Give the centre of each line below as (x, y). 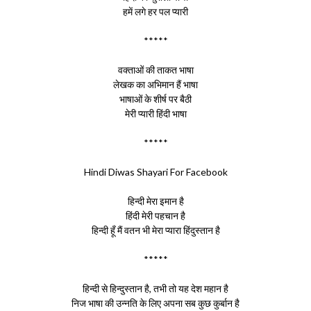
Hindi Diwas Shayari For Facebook (155, 172)
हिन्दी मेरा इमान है (155, 201)
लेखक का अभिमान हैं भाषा (155, 84)
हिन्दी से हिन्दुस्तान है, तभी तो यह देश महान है (155, 288)
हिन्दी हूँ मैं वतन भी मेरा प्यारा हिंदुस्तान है (155, 230)
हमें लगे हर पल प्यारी (155, 11)
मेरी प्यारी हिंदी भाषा (155, 114)
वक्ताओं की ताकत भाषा (155, 70)
